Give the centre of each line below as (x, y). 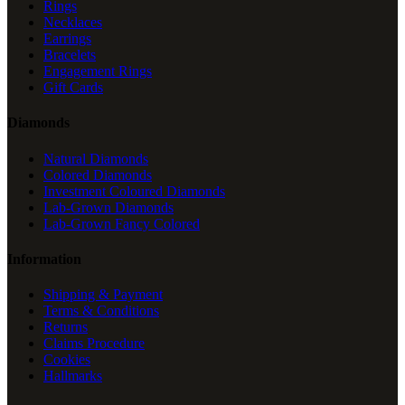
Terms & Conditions (101, 311)
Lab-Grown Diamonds (108, 207)
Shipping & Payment (103, 295)
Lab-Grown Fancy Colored (122, 223)
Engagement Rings (98, 71)
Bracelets (70, 55)
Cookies (67, 360)
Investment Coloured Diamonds (134, 191)
